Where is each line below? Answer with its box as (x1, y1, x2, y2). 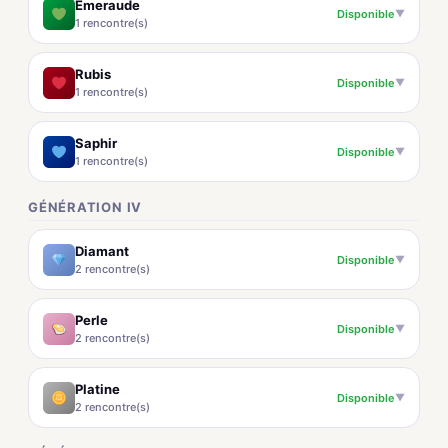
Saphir (75, 135, 117, 151)
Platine (75, 381, 120, 397)
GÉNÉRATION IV (28, 199, 143, 215)
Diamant (75, 243, 129, 259)
